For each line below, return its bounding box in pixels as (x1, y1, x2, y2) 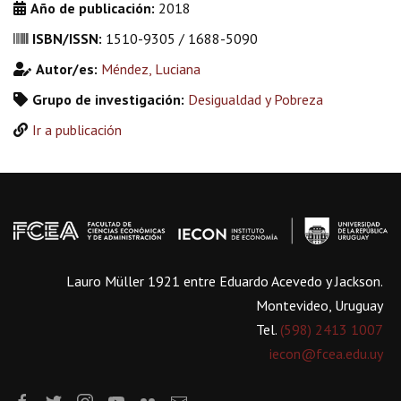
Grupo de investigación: (32, 90, 188, 108)
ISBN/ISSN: (32, 30, 106, 47)
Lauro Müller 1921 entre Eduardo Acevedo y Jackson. (66, 271, 383, 290)
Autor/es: (36, 60, 101, 78)
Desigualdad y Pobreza (188, 90, 323, 108)
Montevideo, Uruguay (256, 295, 383, 314)
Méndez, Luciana (101, 60, 200, 78)
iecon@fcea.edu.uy (269, 344, 383, 363)
